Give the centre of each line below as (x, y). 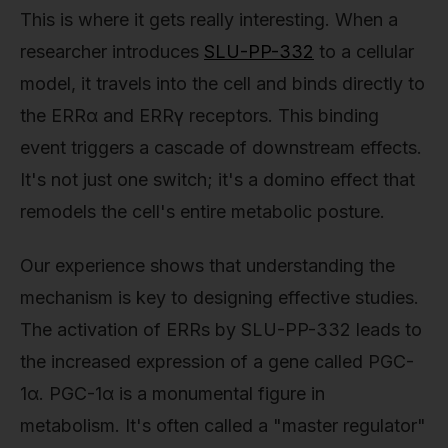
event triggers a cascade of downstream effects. (221, 147)
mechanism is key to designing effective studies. (219, 297)
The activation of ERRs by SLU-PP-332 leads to (221, 329)
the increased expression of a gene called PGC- (217, 361)
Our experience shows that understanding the (207, 265)
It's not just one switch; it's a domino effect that (217, 179)
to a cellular (364, 51)
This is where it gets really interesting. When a (209, 19)
